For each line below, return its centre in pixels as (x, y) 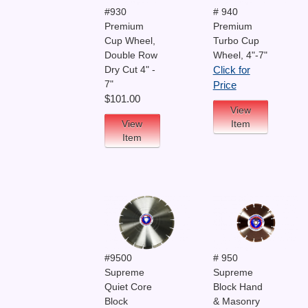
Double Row (131, 55)
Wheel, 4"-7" (240, 55)
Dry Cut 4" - (130, 70)
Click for (231, 70)
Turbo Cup (236, 41)
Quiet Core (128, 287)
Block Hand (238, 287)
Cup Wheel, (130, 41)
